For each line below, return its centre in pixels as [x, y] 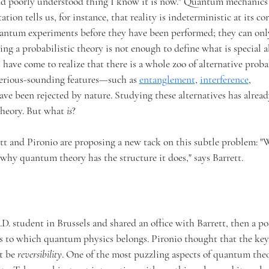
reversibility [39, 255]
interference [224, 80]
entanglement [167, 80]
